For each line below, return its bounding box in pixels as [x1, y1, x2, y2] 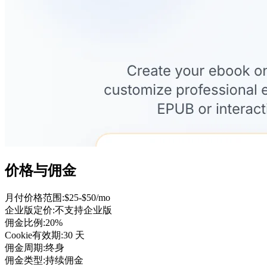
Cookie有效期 [5, 229, 61, 240]
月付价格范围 [5, 192, 62, 203]
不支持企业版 [55, 204, 112, 215]
